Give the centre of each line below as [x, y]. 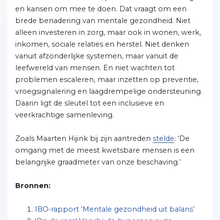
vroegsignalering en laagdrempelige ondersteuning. [109, 91]
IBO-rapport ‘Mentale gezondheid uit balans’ [116, 209]
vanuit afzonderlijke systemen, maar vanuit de [97, 56]
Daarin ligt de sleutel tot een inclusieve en [90, 103]
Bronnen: [33, 186]
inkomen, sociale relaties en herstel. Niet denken [102, 44]
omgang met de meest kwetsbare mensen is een [105, 150]
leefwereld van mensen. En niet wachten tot [95, 68]
